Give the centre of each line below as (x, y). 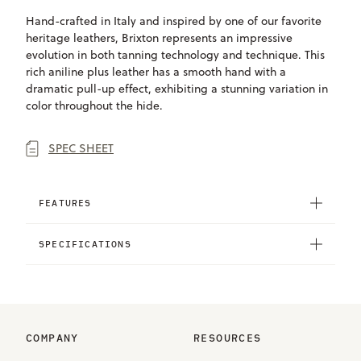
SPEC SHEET (81, 148)
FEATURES (65, 203)
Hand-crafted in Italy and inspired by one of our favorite (174, 21)
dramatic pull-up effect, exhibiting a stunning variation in (177, 89)
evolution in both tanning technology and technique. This (175, 55)
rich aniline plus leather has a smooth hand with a (156, 72)
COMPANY (52, 338)
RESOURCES (228, 338)
